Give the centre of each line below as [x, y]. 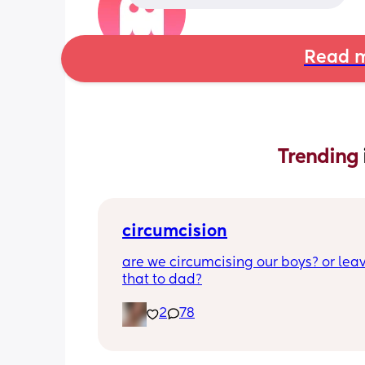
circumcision [175, 232]
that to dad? [162, 280]
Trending [320, 157]
